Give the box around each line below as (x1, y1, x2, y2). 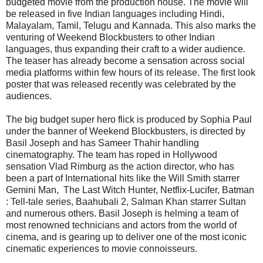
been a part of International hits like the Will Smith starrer (6, 173, 240, 183)
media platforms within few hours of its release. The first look (6, 68, 255, 77)
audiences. (6, 91, 52, 101)
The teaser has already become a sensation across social (6, 56, 245, 66)
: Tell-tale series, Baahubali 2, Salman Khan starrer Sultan (6, 197, 246, 207)
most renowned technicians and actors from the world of (6, 220, 237, 230)
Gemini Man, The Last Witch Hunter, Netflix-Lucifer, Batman (6, 185, 254, 195)
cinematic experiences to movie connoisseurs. (6, 244, 200, 254)
